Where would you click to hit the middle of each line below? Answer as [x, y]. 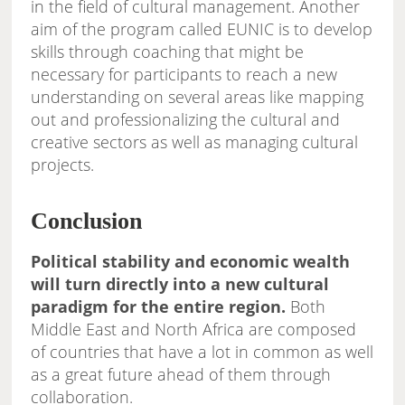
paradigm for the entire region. [159, 307]
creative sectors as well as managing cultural [195, 142]
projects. [63, 165]
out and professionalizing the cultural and [186, 120]
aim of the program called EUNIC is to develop [202, 29]
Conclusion [87, 221]
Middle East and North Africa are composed [194, 330]
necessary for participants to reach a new [184, 75]
